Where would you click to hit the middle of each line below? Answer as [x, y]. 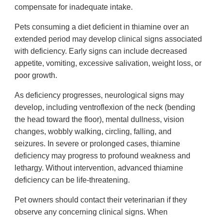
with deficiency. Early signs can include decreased [101, 51]
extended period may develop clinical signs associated [108, 39]
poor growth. [36, 76]
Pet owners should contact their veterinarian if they [101, 200]
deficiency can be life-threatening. [72, 180]
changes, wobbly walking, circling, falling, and [93, 132]
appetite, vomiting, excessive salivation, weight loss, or [108, 63]
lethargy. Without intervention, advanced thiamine [99, 168]
